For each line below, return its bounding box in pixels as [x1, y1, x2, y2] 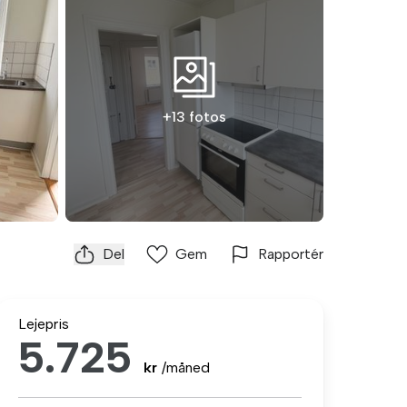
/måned [162, 359, 210, 376]
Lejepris [18, 315, 69, 333]
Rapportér [258, 245, 323, 263]
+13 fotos [163, 108, 226, 125]
